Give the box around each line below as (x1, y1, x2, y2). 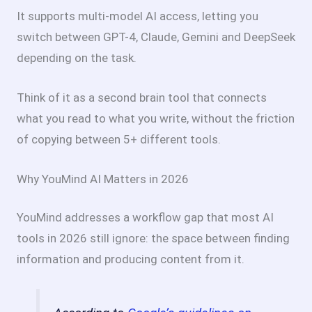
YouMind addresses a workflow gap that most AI (17, 210, 274, 225)
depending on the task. (17, 50, 136, 65)
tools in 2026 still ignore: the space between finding (17, 231, 290, 246)
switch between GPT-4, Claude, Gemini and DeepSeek (17, 29, 295, 44)
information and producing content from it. (17, 252, 244, 267)
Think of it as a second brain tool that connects (17, 90, 267, 104)
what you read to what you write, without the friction (17, 111, 295, 125)
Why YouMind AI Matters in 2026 (17, 171, 189, 186)
